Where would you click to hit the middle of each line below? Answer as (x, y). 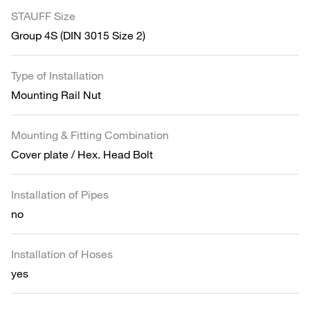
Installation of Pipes (60, 194)
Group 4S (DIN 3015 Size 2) (78, 35)
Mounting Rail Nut (56, 94)
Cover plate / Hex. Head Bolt (82, 154)
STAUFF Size (43, 16)
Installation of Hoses (62, 254)
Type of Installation (57, 75)
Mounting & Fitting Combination (90, 135)
